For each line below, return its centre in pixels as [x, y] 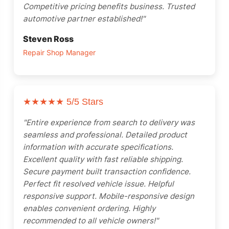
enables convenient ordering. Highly [89, 208]
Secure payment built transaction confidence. [107, 171]
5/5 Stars [84, 102]
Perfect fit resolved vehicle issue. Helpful [98, 184]
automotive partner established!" [84, 19]
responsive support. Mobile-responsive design [109, 196]
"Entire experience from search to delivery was [109, 122]
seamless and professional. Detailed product [105, 135]
